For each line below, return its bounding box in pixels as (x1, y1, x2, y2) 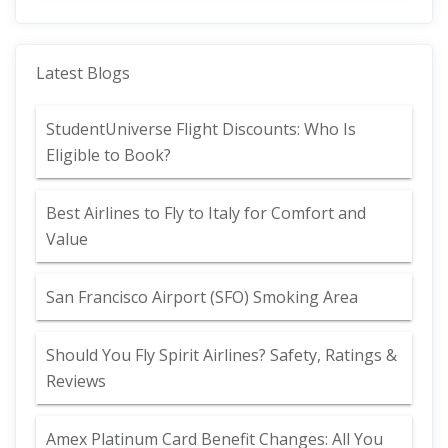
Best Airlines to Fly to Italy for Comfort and (46, 202, 366, 224)
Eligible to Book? (46, 144, 175, 166)
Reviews (46, 370, 106, 392)
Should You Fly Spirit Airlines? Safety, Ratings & (46, 344, 397, 366)
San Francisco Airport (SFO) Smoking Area (46, 286, 358, 308)
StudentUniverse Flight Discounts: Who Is (46, 118, 356, 140)
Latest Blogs (36, 62, 130, 84)
